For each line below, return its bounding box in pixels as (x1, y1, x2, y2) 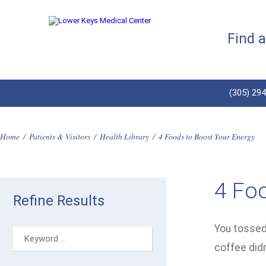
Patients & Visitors (29, 131, 90, 142)
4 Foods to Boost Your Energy (159, 131, 255, 142)
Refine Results (13, 192, 105, 209)
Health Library (100, 131, 149, 142)
